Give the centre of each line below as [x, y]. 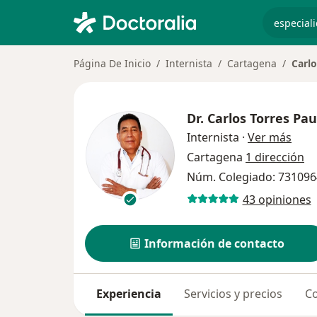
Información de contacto [215, 243]
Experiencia [129, 294]
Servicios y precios [233, 294]
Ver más [270, 137]
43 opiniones [277, 199]
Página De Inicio [112, 63]
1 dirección [275, 157]
